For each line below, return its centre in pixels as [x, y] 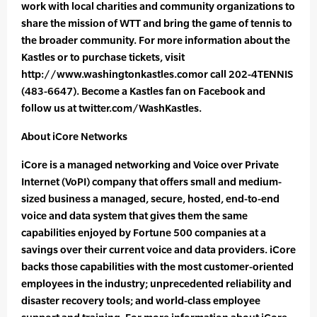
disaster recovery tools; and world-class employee [141, 301]
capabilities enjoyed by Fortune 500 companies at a [144, 233]
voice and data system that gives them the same [134, 216]
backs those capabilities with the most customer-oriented [157, 267]
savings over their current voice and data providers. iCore [158, 250]
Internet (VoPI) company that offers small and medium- [151, 182]
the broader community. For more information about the [156, 40]
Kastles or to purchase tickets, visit [103, 57]
